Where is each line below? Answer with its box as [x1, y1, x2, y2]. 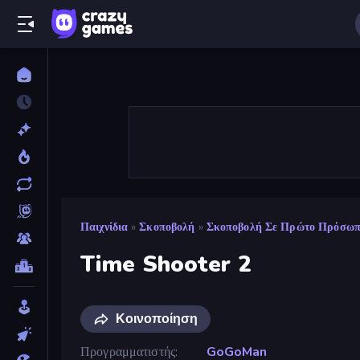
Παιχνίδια [80, 219, 129, 235]
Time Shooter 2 [80, 248, 252, 280]
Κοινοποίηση [116, 309, 198, 328]
